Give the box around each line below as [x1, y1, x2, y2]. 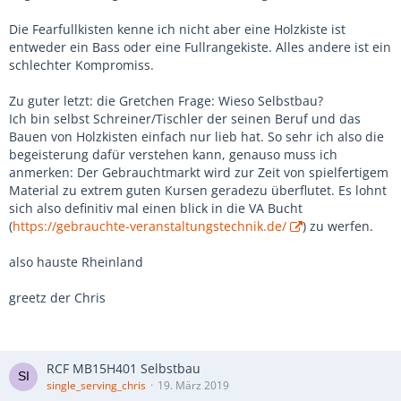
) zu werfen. [303, 218, 373, 235]
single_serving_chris [47, 378, 146, 393]
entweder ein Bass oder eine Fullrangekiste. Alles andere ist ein [9, 38, 391, 55]
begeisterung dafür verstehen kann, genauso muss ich [9, 146, 337, 163]
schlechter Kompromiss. [9, 56, 154, 73]
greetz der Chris [9, 289, 106, 306]
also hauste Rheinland [9, 253, 143, 270]
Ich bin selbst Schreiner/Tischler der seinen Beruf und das [9, 110, 361, 127]
